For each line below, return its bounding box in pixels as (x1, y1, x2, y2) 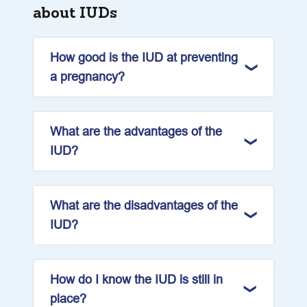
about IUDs (33, 2, 117, 23)
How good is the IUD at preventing (50, 49, 238, 66)
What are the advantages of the (50, 123, 222, 140)
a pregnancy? (50, 68, 125, 85)
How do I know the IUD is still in (50, 271, 223, 288)
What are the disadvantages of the (50, 197, 238, 214)
